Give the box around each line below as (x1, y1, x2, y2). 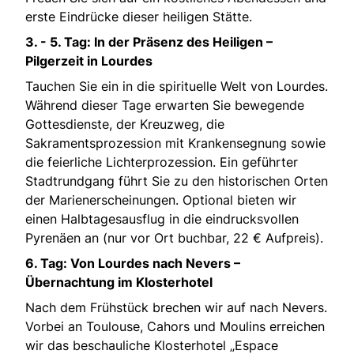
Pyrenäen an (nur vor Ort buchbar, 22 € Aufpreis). (25, 230, 323, 247)
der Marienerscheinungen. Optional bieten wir (25, 192, 296, 209)
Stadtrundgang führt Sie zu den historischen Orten (25, 173, 328, 190)
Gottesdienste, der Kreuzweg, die (25, 116, 224, 133)
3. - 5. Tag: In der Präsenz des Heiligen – (25, 34, 273, 51)
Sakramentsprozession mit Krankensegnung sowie (25, 135, 326, 152)
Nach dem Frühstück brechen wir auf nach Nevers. (25, 299, 327, 316)
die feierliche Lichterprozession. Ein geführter (25, 154, 298, 171)
